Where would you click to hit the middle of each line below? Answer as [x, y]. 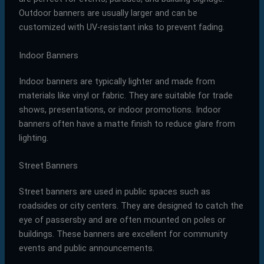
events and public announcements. [86, 248]
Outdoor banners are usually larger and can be [108, 13]
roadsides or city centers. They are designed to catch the [131, 206]
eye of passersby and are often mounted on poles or [122, 220]
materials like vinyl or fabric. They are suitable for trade [126, 95]
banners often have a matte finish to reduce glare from [127, 123]
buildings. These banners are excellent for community [123, 234]
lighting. [33, 138]
